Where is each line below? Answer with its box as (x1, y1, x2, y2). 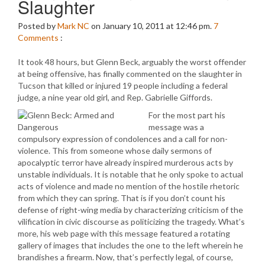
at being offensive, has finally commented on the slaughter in (18, 69, 242, 79)
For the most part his (148, 110, 225, 120)
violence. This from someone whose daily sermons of (18, 146, 212, 156)
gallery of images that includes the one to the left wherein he (18, 240, 243, 250)
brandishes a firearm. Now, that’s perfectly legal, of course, (18, 252, 233, 262)
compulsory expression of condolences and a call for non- (18, 134, 228, 144)
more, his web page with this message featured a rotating (18, 228, 230, 238)
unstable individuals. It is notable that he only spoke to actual (18, 169, 243, 179)
